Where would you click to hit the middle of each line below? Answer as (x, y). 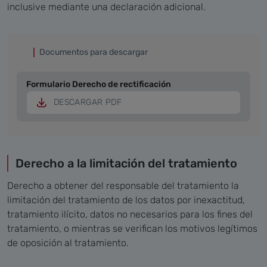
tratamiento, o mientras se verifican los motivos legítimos (132, 229)
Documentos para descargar (94, 52)
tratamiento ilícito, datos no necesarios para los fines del (130, 215)
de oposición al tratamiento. (68, 243)
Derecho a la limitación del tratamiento (126, 164)
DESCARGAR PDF (88, 103)
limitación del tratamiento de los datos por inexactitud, (126, 200)
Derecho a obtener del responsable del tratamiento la (123, 186)
